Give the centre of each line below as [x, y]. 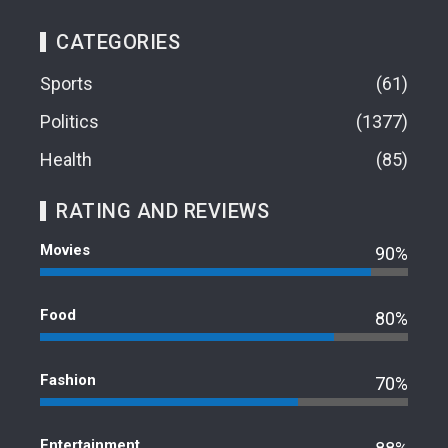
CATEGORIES [118, 42]
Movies [65, 250]
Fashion [68, 380]
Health [66, 160]
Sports [66, 84]
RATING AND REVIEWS [162, 211]
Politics [69, 122]
